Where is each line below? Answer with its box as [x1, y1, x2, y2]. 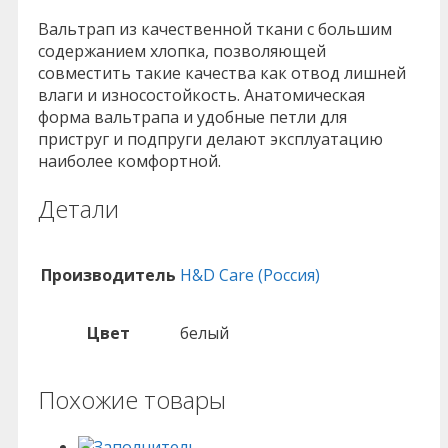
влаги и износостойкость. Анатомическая [38, 83, 365, 106]
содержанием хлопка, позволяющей [38, 39, 326, 62]
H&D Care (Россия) [180, 263, 320, 286]
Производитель [41, 263, 176, 286]
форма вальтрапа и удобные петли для [38, 105, 347, 128]
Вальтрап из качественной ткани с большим [38, 17, 392, 40]
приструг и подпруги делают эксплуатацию [38, 127, 383, 150]
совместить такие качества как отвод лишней [38, 61, 406, 84]
